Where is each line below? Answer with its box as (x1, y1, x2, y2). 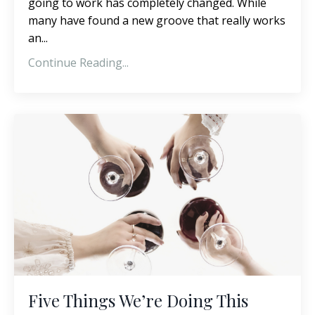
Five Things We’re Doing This (28, 288, 248, 311)
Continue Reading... (28, 55, 129, 70)
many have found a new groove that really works (28, 13, 285, 28)
